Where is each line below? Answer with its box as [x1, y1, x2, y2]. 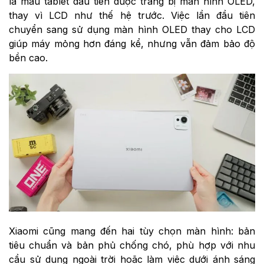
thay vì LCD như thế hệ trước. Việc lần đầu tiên [9, 9, 255, 21]
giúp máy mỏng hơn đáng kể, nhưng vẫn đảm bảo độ [9, 37, 255, 49]
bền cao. [9, 51, 48, 64]
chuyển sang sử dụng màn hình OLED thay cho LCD [9, 23, 255, 35]
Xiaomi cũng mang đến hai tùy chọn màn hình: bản [9, 225, 255, 237]
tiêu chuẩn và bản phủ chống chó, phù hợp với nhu [9, 239, 255, 252]
